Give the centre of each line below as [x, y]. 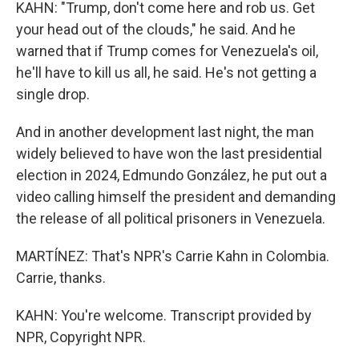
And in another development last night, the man [165, 132]
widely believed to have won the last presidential [169, 153]
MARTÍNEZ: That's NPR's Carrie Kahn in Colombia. [173, 256]
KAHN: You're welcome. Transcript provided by [164, 315]
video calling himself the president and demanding [176, 197]
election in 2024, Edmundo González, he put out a [171, 175]
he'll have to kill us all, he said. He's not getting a [166, 73]
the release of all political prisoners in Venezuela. [171, 218]
